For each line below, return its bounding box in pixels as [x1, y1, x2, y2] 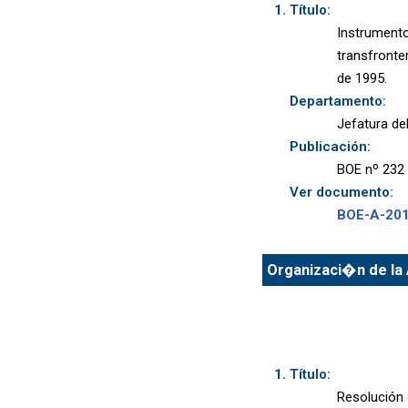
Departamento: [289, 93, 386, 110]
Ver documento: [289, 184, 393, 201]
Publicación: [289, 138, 371, 156]
